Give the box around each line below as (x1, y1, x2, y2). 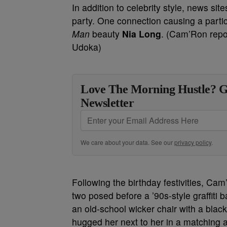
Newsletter (81, 96, 134, 110)
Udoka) (72, 41, 101, 54)
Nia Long (122, 27, 161, 41)
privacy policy (174, 138, 211, 147)
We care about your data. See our (81, 138, 174, 147)
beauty (92, 27, 122, 41)
